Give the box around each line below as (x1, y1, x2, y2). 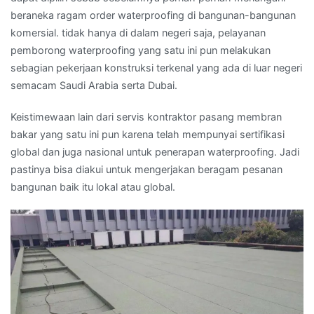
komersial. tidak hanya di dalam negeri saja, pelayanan (11, 27, 266, 39)
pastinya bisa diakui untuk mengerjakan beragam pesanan (11, 163, 282, 176)
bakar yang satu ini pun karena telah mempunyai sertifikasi (11, 128, 285, 141)
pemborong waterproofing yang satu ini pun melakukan (11, 44, 271, 57)
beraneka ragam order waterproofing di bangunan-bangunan (11, 9, 296, 22)
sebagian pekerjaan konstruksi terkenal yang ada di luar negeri (11, 62, 302, 74)
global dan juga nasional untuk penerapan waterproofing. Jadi (11, 146, 299, 158)
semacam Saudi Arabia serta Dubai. (11, 79, 177, 92)
